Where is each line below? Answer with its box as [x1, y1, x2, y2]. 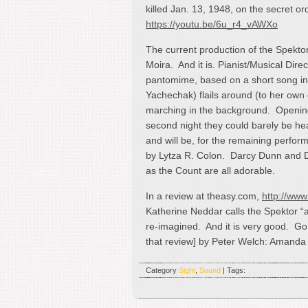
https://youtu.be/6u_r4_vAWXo [146, 18, 278, 30]
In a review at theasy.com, [146, 190, 262, 201]
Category [146, 265, 179, 274]
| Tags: [221, 265, 245, 274]
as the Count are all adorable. [146, 164, 275, 176]
